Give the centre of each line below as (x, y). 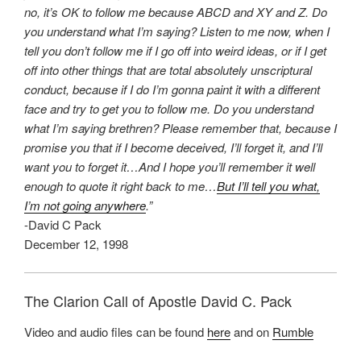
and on (251, 331)
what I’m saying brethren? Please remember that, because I (180, 128)
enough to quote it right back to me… (120, 186)
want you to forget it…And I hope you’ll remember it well (170, 167)
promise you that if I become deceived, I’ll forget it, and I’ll (173, 147)
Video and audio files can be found (116, 331)
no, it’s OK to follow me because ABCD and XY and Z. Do (176, 12)
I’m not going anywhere (85, 205)
